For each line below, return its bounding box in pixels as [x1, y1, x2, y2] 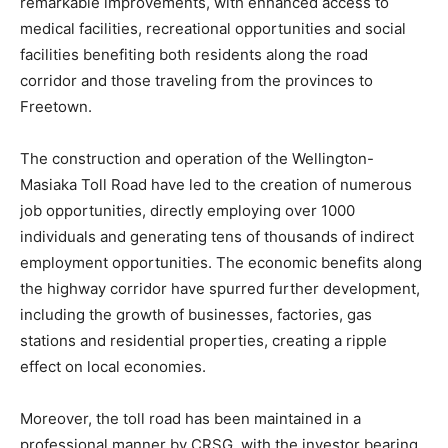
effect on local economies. [20, 356, 206, 376]
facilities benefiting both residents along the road [20, 44, 368, 64]
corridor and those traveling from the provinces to [20, 70, 373, 90]
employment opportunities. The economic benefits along [20, 252, 422, 272]
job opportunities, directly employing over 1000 [20, 200, 355, 220]
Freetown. [20, 96, 92, 116]
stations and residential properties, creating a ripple [20, 330, 387, 350]
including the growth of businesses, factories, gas [20, 304, 372, 324]
